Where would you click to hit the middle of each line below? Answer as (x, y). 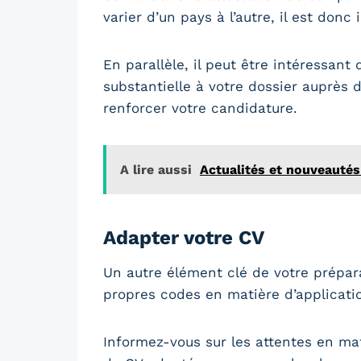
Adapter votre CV (184, 237)
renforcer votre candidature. (200, 108)
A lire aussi (156, 169)
